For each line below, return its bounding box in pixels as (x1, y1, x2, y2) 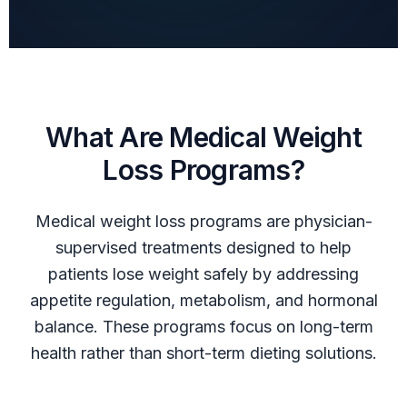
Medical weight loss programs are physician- (35, 212, 372, 232)
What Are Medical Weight (45, 121, 362, 154)
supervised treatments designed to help (55, 238, 352, 258)
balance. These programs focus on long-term (34, 317, 373, 337)
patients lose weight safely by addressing (48, 264, 359, 284)
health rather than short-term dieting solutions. (30, 343, 377, 363)
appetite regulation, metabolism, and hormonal (29, 291, 378, 311)
